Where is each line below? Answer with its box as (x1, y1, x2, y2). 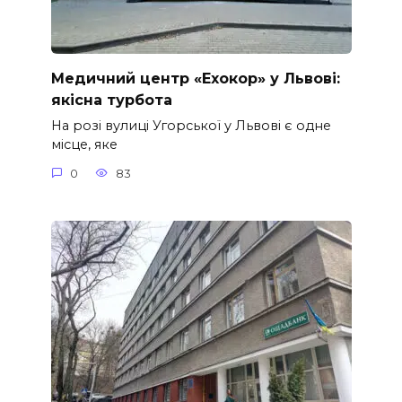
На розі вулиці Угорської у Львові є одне (50, 118, 331, 135)
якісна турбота (50, 91, 172, 109)
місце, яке (50, 136, 118, 153)
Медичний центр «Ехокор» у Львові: (50, 69, 340, 87)
